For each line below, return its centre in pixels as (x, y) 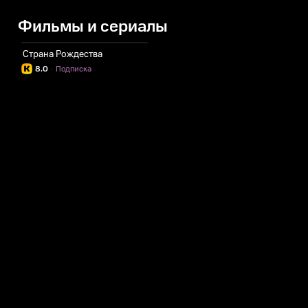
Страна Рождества (63, 54)
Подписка (74, 69)
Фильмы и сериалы (93, 27)
